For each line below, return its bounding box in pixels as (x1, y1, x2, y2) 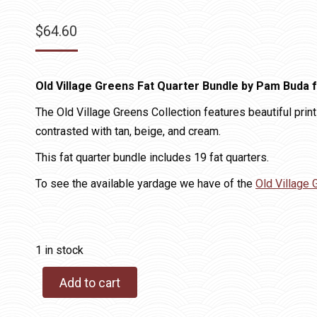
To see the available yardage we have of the (35, 177, 255, 190)
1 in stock (35, 243, 83, 257)
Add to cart (59, 275, 120, 290)
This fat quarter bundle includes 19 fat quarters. (35, 151, 269, 164)
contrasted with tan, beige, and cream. (35, 125, 221, 138)
